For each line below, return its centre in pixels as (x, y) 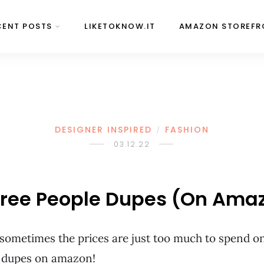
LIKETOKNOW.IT (120, 26)
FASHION (187, 130)
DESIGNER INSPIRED (103, 130)
